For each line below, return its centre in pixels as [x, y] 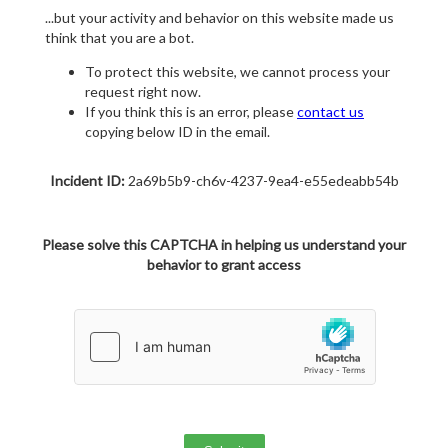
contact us [330, 112]
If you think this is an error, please [191, 112]
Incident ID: [87, 181]
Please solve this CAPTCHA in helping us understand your [224, 245]
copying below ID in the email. [177, 132]
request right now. [143, 92]
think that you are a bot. [119, 38]
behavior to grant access [224, 265]
